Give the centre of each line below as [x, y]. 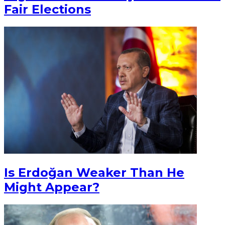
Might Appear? [52, 187]
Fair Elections [47, 9]
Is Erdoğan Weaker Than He [94, 173]
